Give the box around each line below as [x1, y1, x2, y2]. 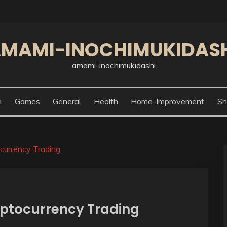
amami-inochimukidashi [71, 60, 156, 70]
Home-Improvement [131, 96, 205, 106]
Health [93, 96, 118, 106]
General [53, 96, 81, 106]
